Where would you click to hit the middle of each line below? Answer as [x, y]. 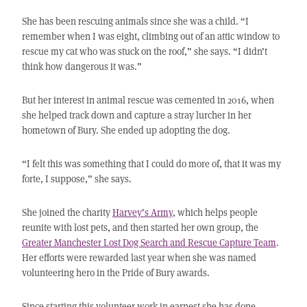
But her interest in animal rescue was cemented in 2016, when [148, 100]
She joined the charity [67, 212]
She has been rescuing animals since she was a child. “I [135, 21]
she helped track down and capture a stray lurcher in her [136, 115]
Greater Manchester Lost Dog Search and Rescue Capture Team [149, 243]
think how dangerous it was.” [82, 66]
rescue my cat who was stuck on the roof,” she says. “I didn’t [144, 51]
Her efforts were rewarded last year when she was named [139, 258]
